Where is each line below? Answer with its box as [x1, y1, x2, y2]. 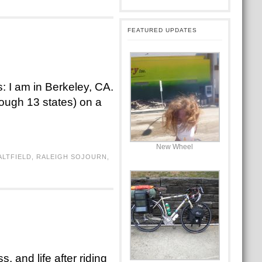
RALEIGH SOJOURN [36, 153, 107, 160]
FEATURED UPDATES [127, 27, 197, 33]
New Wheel [156, 143, 194, 151]
